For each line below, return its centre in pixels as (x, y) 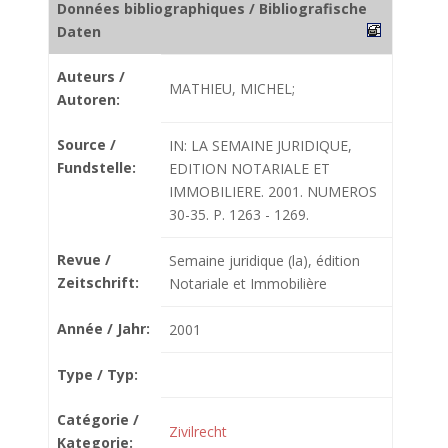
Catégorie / (98, 419)
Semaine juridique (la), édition (264, 260)
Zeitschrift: (98, 282)
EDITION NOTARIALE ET (249, 168)
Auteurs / (91, 76)
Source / (86, 144)
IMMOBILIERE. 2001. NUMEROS (273, 191)
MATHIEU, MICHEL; (232, 88)
